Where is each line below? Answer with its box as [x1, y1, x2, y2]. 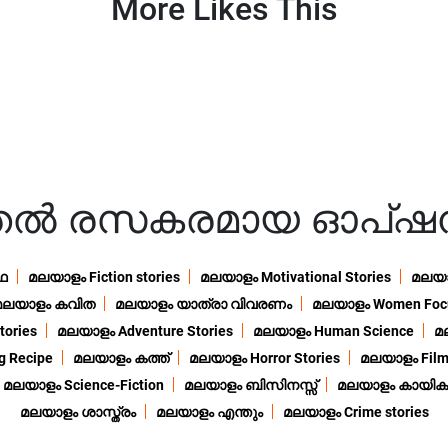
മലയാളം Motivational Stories [200, 269, 391, 286]
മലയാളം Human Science [252, 323, 414, 340]
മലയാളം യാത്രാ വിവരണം [114, 296, 292, 313]
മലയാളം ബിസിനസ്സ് [184, 377, 317, 394]
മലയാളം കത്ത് [72, 350, 169, 367]
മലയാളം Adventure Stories [56, 323, 233, 340]
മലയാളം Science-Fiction [3, 377, 164, 394]
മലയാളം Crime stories [282, 404, 429, 421]
